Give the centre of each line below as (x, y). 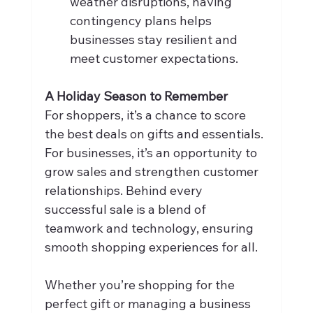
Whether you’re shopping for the (141, 284)
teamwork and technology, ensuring (150, 228)
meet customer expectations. (154, 58)
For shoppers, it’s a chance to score (146, 115)
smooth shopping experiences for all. (151, 247)
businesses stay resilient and (155, 39)
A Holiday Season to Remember (136, 96)
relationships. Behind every (125, 190)
